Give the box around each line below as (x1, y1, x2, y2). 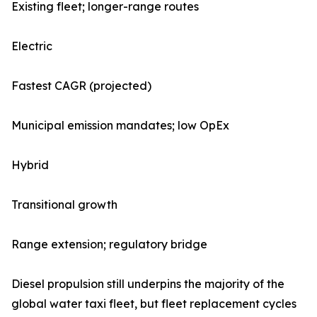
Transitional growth (11, 197, 117, 212)
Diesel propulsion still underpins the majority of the (11, 277, 284, 292)
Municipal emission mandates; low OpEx (11, 118, 229, 133)
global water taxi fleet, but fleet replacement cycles (11, 296, 296, 311)
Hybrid (11, 158, 49, 173)
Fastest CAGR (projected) (11, 79, 151, 93)
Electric (11, 39, 52, 54)
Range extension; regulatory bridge (11, 237, 207, 252)
